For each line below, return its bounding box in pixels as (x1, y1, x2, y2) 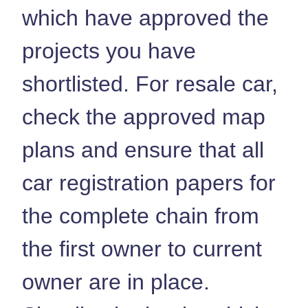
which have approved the (22, 5, 269, 30)
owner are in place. (22, 269, 210, 294)
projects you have (22, 38, 196, 63)
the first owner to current (22, 236, 262, 261)
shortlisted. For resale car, (22, 71, 278, 96)
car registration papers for (22, 170, 276, 195)
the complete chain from (22, 203, 259, 228)
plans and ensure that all (22, 137, 264, 162)
